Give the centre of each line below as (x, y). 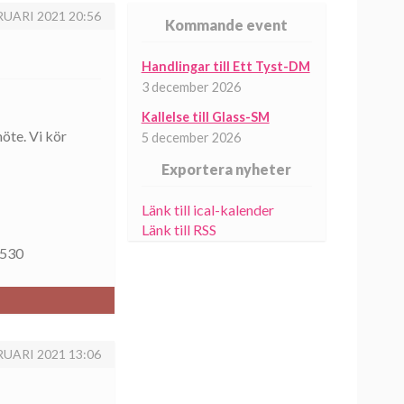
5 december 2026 (191, 138)
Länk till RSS (179, 230)
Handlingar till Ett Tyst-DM (225, 66)
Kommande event (227, 25)
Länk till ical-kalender (207, 210)
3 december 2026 (191, 87)
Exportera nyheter (227, 169)
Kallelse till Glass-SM (205, 117)
